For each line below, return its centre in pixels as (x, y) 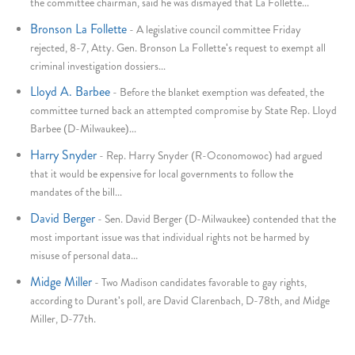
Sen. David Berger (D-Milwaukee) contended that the (221, 219)
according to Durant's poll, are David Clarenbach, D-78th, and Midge (180, 300)
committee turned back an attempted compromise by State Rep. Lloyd (184, 111)
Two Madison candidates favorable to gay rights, (204, 282)
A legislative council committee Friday (219, 29)
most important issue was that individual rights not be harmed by (170, 237)
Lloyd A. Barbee (71, 92)
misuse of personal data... (84, 256)
